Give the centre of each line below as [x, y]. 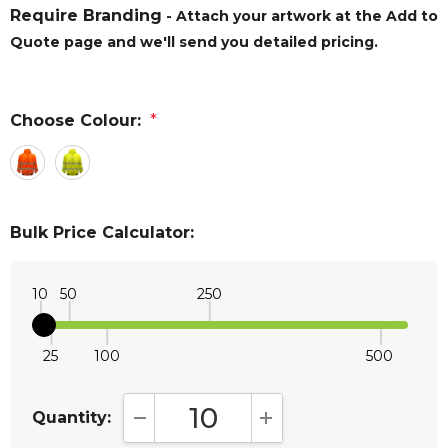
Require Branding [86, 16]
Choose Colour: [75, 121]
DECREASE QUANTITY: [225, 426]
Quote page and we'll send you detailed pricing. [194, 42]
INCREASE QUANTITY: [350, 426]
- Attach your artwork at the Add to [300, 16]
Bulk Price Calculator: [102, 233]
